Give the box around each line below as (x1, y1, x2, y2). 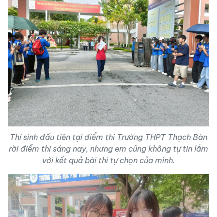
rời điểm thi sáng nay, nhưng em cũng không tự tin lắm (9, 144, 208, 154)
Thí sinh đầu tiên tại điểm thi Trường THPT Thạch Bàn (10, 132, 207, 142)
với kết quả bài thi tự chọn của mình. (42, 155, 175, 165)
